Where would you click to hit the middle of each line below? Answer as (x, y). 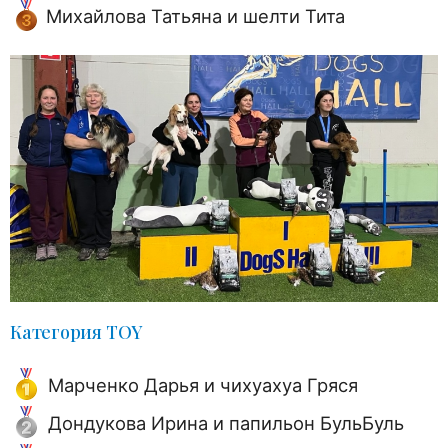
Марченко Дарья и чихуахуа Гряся (203, 384)
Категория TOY (77, 331)
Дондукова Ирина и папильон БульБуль (226, 422)
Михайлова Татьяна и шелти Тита (195, 16)
